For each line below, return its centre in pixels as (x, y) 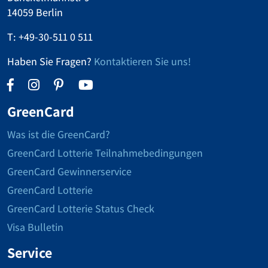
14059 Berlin (35, 12)
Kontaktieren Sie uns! (142, 61)
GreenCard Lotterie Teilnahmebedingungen (105, 153)
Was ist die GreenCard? (59, 134)
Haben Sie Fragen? (51, 61)
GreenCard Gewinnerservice (69, 171)
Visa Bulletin (35, 227)
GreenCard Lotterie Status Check (81, 208)
